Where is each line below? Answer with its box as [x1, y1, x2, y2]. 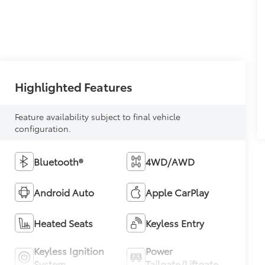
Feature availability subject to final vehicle [15, 110, 181, 122]
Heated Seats [34, 215, 93, 230]
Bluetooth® [34, 154, 83, 168]
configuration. [15, 122, 72, 134]
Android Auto [34, 185, 95, 199]
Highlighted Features [15, 77, 133, 95]
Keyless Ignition [34, 243, 105, 257]
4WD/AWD [145, 154, 195, 168]
